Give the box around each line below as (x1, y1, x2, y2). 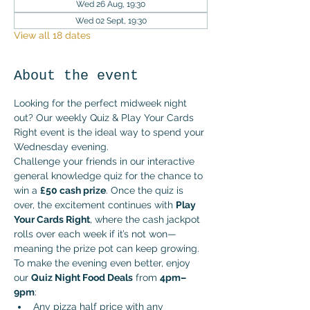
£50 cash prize (40, 185, 106, 196)
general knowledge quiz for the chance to (14, 170, 206, 181)
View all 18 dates (14, 30, 91, 41)
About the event (14, 68, 138, 84)
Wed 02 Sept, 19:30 (75, 16, 147, 26)
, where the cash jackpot (90, 214, 203, 225)
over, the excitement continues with (14, 199, 176, 210)
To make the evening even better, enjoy (14, 257, 193, 268)
